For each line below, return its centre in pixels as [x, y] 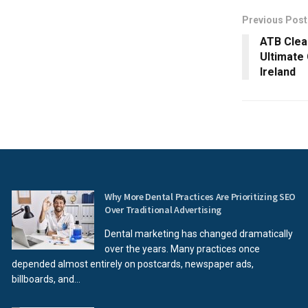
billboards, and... [46, 279]
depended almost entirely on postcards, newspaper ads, [133, 264]
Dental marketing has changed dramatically [199, 234]
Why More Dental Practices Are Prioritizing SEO [200, 197]
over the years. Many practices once [182, 249]
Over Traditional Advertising [163, 210]
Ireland [278, 72]
